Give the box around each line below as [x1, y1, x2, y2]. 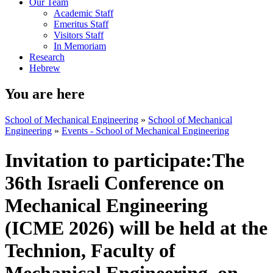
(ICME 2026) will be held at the [5, 217, 268, 239]
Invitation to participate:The [5, 149, 244, 172]
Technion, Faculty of [5, 239, 175, 262]
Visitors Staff [54, 30, 104, 40]
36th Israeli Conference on [5, 172, 224, 194]
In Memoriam [54, 41, 106, 51]
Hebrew [29, 63, 60, 73]
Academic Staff [54, 8, 113, 18]
